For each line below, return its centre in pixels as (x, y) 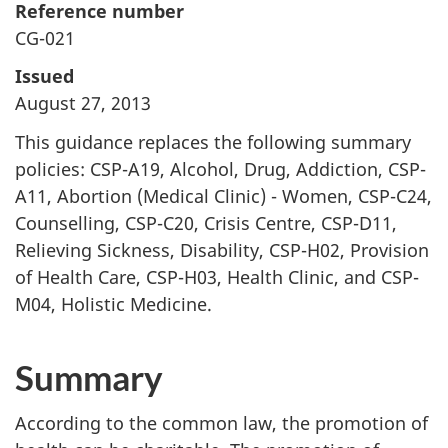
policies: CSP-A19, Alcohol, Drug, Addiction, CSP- (220, 168)
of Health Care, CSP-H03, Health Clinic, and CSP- (217, 276)
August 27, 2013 (83, 103)
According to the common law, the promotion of (221, 423)
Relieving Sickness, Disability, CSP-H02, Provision (222, 249)
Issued (44, 76)
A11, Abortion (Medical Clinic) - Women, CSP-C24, (223, 195)
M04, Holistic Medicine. (113, 303)
